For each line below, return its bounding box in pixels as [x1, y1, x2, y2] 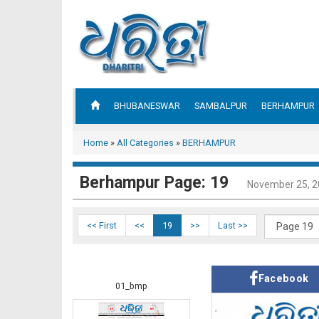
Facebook [258, 273, 309, 285]
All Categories [117, 137, 174, 148]
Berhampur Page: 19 [80, 173, 229, 192]
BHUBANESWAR [114, 100, 180, 111]
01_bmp [115, 281, 147, 291]
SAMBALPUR [194, 100, 247, 111]
